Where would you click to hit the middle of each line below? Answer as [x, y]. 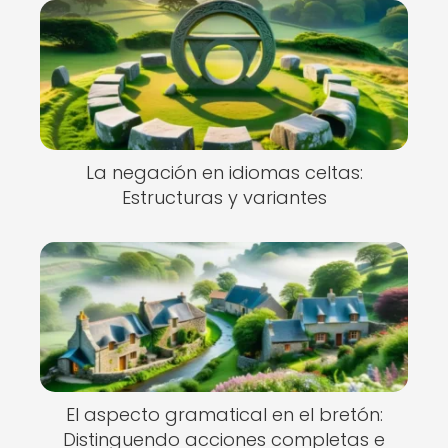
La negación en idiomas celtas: [224, 172]
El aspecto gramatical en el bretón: [224, 414]
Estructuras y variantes [224, 197]
